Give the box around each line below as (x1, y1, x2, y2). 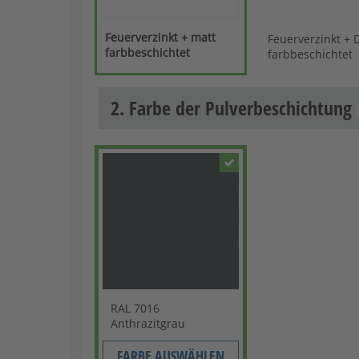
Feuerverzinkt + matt (105, 29, 216, 45)
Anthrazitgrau (111, 316, 186, 332)
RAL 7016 (111, 301, 160, 317)
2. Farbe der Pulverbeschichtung (111, 95, 357, 122)
